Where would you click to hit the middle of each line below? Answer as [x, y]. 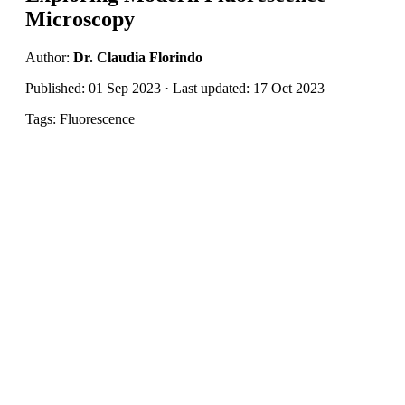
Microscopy [80, 19]
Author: [49, 57]
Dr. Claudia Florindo [138, 57]
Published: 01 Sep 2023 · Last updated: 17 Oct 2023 [175, 88]
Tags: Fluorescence [80, 118]
